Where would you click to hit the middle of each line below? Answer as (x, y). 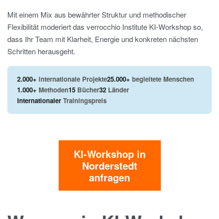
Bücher (87, 90)
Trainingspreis (84, 101)
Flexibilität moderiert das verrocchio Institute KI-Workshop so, (105, 26)
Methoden (53, 90)
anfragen (109, 177)
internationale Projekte (72, 79)
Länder (118, 90)
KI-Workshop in (109, 153)
